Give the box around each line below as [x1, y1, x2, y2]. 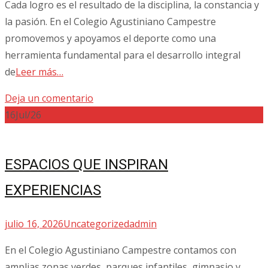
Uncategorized [63, 217, 129, 230]
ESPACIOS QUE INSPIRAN [5, 156, 168, 173]
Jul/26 [16, 108, 41, 121]
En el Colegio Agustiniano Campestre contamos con [5, 243, 236, 257]
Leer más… [16, 65, 63, 78]
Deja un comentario [5, 91, 93, 105]
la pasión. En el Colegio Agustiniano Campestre [5, 14, 216, 28]
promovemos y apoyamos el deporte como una [5, 31, 216, 45]
